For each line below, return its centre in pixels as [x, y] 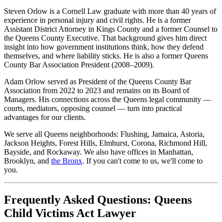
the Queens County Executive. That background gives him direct [105, 38]
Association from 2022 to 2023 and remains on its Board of [97, 91]
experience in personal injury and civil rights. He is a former [97, 20]
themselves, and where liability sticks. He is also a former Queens [106, 56]
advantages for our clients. [45, 117]
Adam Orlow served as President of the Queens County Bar [98, 82]
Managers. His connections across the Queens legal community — [108, 100]
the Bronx [67, 161]
